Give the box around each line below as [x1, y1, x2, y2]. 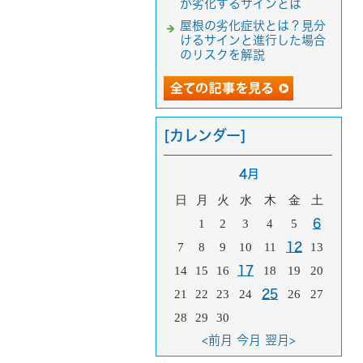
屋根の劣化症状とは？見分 [180, 19, 326, 32]
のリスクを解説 [180, 48, 265, 61]
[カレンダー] [164, 127, 246, 143]
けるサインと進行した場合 [180, 33, 326, 46]
